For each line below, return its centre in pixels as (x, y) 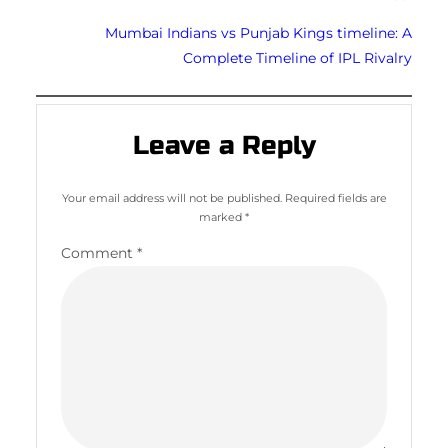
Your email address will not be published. (171, 198)
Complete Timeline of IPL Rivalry (297, 57)
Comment (99, 253)
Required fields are (335, 198)
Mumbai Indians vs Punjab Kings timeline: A (258, 32)
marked (222, 217)
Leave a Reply (224, 146)
